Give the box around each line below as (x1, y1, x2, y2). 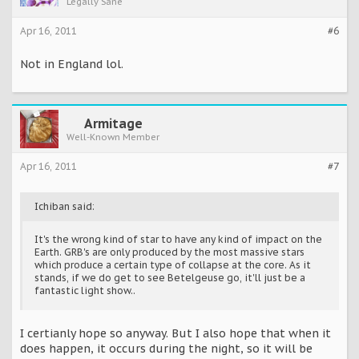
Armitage (83, 115, 143, 131)
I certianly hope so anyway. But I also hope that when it (20, 325, 331, 341)
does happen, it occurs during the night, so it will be (20, 341, 313, 356)
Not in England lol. (20, 56, 123, 71)
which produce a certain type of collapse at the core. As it (34, 258, 311, 271)
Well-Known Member (67, 131, 159, 143)
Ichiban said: (34, 200, 95, 212)
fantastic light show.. (34, 284, 135, 296)
